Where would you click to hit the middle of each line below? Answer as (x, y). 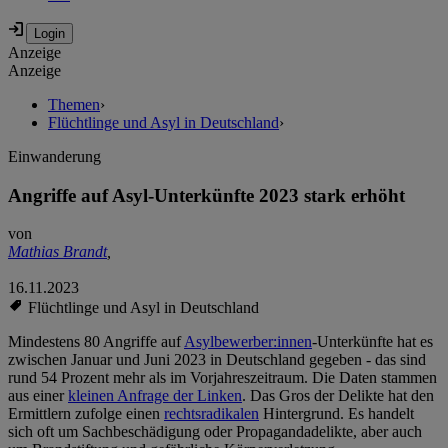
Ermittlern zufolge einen (86, 414)
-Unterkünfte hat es (372, 342)
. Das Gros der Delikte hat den (338, 396)
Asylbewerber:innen (248, 342)
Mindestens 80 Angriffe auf (96, 342)
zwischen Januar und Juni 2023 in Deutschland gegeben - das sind (217, 360)
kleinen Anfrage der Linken (155, 396)
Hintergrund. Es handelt (336, 414)
